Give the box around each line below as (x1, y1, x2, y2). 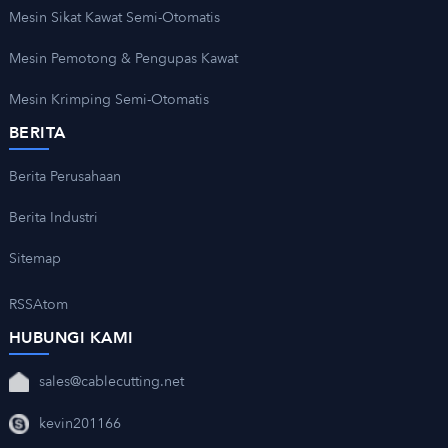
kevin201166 (38, 413, 121, 433)
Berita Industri (8, 207, 98, 227)
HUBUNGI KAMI (8, 327, 134, 350)
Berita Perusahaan (8, 166, 121, 186)
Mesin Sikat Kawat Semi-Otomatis (8, 7, 220, 27)
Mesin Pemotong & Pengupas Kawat (8, 48, 238, 68)
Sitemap (8, 248, 61, 268)
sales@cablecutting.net (38, 371, 184, 391)
